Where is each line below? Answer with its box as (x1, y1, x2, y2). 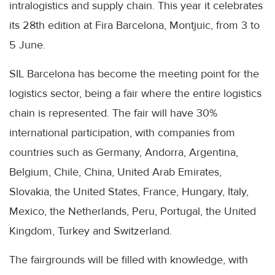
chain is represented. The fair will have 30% (9, 106, 217, 120)
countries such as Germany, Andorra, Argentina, (9, 145, 238, 160)
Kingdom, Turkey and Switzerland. (9, 224, 172, 238)
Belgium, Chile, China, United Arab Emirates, (9, 165, 222, 179)
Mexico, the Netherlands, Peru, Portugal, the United (9, 204, 256, 219)
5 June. (9, 38, 45, 52)
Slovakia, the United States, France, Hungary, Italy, (9, 185, 249, 199)
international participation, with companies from (9, 126, 235, 140)
